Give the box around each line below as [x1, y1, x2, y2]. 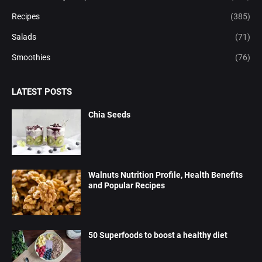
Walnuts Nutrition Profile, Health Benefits [88, 170, 243, 180]
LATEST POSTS [12, 86, 72, 97]
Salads [12, 32, 36, 42]
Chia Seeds [88, 109, 130, 119]
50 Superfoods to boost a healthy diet [88, 230, 227, 240]
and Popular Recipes [88, 180, 165, 190]
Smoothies [12, 52, 50, 62]
